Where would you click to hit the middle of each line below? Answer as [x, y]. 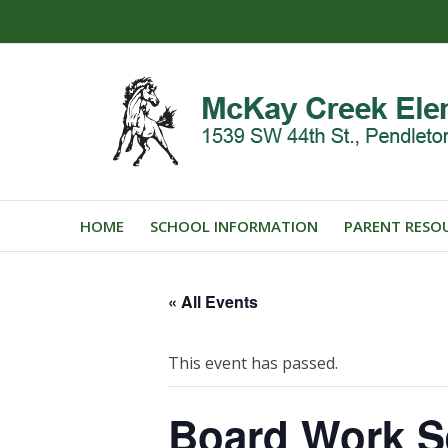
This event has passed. [253, 362]
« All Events [213, 301]
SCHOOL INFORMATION [234, 226]
